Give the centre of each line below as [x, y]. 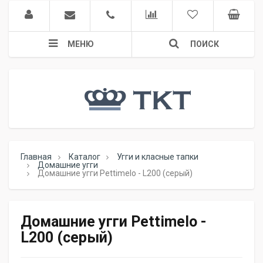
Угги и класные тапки [158, 157]
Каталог [84, 157]
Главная [36, 157]
